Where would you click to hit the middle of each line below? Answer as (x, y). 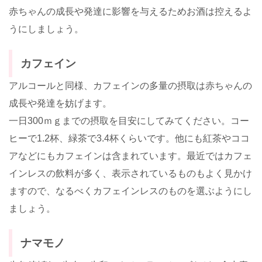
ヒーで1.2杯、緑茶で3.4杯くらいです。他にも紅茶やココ (129, 139)
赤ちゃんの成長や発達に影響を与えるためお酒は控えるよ (130, 12)
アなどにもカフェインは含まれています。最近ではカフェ (130, 156)
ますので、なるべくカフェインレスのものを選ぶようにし (130, 191)
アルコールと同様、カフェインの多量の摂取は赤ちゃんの (130, 86)
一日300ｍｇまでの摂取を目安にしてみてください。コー (129, 121)
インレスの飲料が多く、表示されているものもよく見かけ (130, 174)
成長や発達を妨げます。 (60, 104)
